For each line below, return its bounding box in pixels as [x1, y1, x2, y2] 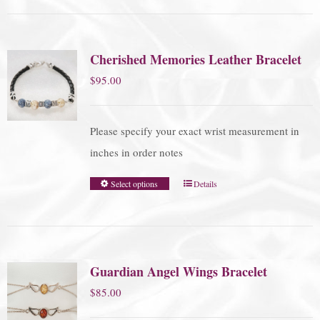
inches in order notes [89, 145, 183, 160]
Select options [111, 178, 159, 190]
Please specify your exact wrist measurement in [89, 124, 299, 139]
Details [194, 178, 218, 190]
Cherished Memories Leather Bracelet [89, 50, 301, 69]
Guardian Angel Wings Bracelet [89, 262, 267, 281]
